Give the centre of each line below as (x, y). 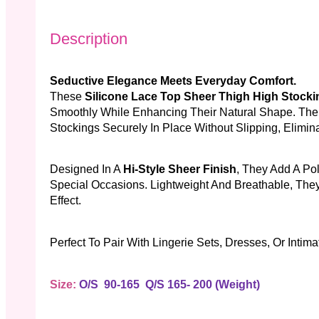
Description (89, 39)
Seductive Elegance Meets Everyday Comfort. (173, 80)
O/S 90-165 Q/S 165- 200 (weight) (168, 284)
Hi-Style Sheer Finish (180, 169)
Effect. (66, 201)
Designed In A (87, 169)
